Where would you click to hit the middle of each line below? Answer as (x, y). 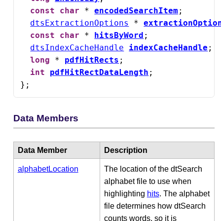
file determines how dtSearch (155, 206)
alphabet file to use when (147, 181)
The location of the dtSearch (153, 169)
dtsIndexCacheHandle (77, 47)
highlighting (125, 193)
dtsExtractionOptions (80, 23)
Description (126, 150)
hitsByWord (119, 35)
